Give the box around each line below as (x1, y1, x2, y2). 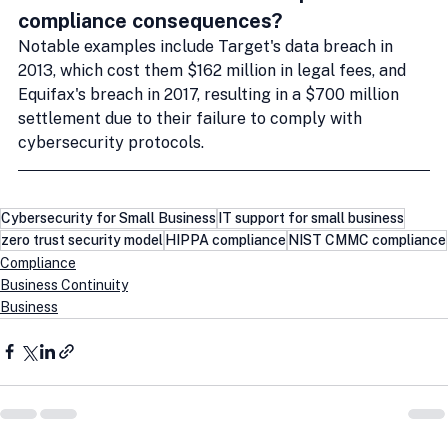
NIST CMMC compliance (288, 231, 446, 248)
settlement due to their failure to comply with (18, 108, 366, 128)
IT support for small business (218, 209, 404, 226)
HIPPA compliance (165, 231, 286, 248)
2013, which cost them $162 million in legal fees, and (18, 60, 410, 80)
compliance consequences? (18, 8, 282, 33)
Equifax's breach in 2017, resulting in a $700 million (18, 84, 403, 104)
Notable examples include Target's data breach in (18, 36, 397, 56)
